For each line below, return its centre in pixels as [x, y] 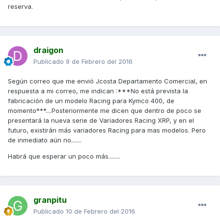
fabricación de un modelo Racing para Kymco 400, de [91, 101]
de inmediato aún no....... [45, 140]
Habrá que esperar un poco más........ [64, 156]
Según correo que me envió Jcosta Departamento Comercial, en [108, 81]
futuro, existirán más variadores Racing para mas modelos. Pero [107, 130]
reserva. [20, 7]
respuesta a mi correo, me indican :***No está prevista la [98, 91]
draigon [48, 50]
